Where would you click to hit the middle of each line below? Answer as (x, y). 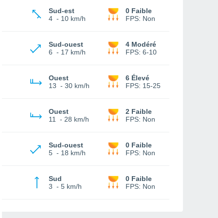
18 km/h (73, 153)
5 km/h (71, 186)
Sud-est (62, 11)
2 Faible (139, 111)
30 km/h (77, 86)
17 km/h (73, 52)
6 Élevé (137, 78)
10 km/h (73, 18)
